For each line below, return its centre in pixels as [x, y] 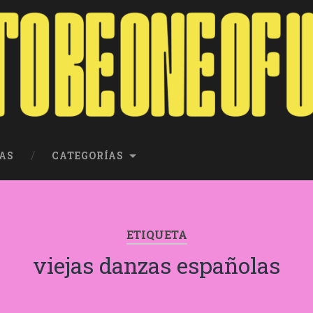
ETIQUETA [156, 234]
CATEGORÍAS [88, 155]
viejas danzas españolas [156, 265]
